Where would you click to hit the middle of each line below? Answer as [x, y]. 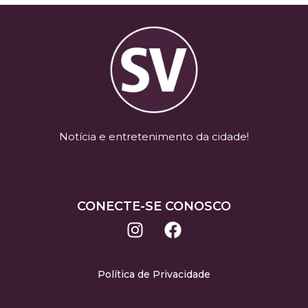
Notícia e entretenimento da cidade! [154, 136]
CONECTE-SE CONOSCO [154, 207]
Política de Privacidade [154, 274]
